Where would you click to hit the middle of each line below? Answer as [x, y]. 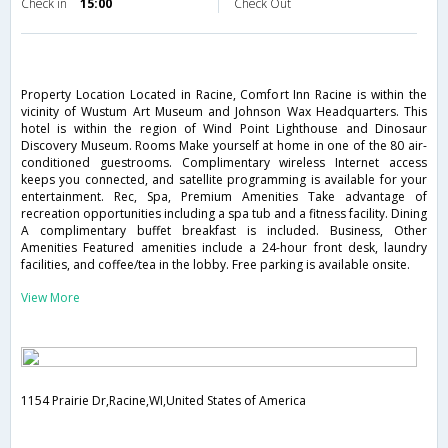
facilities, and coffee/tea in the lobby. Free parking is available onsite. [215, 265]
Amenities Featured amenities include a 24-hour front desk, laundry [224, 248]
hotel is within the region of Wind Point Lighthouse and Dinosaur [224, 129]
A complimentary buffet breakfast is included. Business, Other [224, 231]
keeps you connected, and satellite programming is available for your [224, 180]
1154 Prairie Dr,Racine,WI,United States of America [163, 401]
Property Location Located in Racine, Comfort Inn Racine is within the [224, 95]
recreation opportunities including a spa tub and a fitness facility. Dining [224, 214]
